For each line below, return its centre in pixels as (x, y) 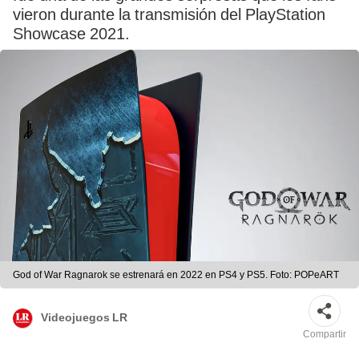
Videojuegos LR (84, 317)
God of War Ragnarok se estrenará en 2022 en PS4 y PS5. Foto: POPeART (176, 275)
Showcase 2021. (71, 34)
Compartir (325, 335)
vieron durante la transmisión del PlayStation (169, 14)
